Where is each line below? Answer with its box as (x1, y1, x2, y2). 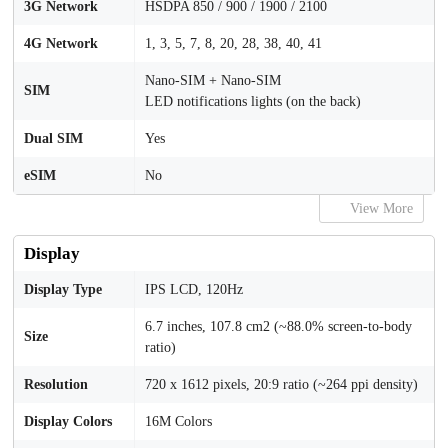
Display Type (24, 282, 102, 297)
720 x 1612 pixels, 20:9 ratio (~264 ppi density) (145, 377, 418, 392)
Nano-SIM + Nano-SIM (145, 73, 281, 88)
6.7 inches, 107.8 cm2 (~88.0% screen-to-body (145, 319, 412, 334)
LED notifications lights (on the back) (145, 94, 361, 109)
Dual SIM (24, 131, 83, 146)
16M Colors (145, 414, 212, 429)
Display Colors (24, 414, 112, 429)
